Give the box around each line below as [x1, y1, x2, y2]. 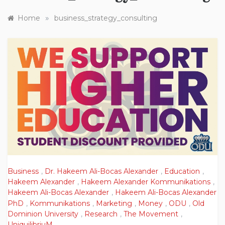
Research [84, 209, 118, 219]
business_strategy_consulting [54, 14, 157, 23]
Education [164, 166, 200, 176]
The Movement [124, 209, 178, 219]
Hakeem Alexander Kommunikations [81, 177, 210, 187]
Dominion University [8, 209, 78, 219]
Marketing [96, 198, 132, 208]
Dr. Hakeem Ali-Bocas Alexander [45, 166, 158, 176]
